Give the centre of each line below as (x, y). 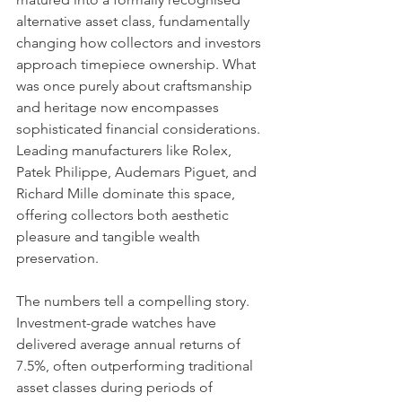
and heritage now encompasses (119, 107)
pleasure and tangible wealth (110, 236)
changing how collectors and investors (140, 43)
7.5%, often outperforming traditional (136, 366)
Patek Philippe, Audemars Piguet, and (138, 172)
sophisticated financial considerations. (140, 129)
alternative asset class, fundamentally (135, 21)
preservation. (57, 258)
